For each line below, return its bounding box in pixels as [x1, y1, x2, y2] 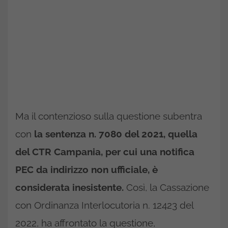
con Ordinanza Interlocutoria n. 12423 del [15, 199, 193, 211]
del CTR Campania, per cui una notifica [15, 146, 194, 158]
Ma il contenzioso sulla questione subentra [15, 110, 202, 122]
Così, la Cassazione [124, 182, 209, 193]
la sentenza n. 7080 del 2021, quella [34, 128, 197, 140]
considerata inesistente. [15, 182, 124, 193]
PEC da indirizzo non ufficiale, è [15, 164, 158, 176]
